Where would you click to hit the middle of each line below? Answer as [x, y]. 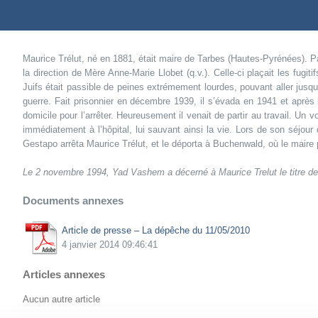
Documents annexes [73, 200]
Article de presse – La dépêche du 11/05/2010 [156, 230]
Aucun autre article [61, 300]
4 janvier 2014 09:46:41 [110, 244]
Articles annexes [64, 274]
